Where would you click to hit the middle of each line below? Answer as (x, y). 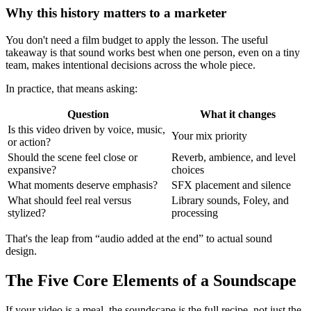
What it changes (237, 115)
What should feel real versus (69, 201)
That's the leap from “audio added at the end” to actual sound (139, 239)
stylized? (27, 213)
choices (188, 170)
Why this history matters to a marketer (116, 13)
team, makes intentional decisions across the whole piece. (131, 65)
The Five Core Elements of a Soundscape (151, 281)
